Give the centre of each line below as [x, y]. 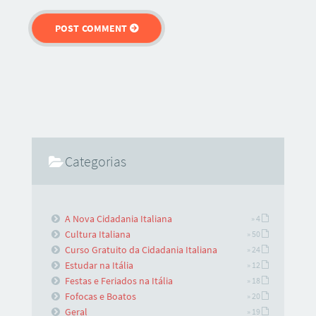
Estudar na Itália [99, 265]
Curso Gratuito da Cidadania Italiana [141, 249]
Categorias [96, 161]
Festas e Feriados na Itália [119, 280]
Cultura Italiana [98, 234]
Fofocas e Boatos [101, 296]
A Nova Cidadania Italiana [119, 218]
